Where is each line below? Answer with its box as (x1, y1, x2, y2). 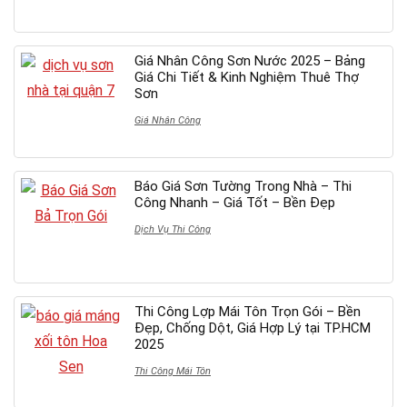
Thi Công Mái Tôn (134, 364, 211, 377)
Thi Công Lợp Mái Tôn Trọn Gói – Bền (134, 303, 361, 320)
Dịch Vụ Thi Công (134, 223, 211, 235)
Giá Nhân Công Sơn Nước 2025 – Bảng (134, 52, 365, 69)
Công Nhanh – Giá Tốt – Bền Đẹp (134, 194, 335, 211)
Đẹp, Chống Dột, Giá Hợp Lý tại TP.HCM (134, 319, 371, 336)
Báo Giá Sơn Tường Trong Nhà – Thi (134, 177, 352, 194)
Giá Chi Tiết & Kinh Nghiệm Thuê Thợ (134, 68, 359, 85)
